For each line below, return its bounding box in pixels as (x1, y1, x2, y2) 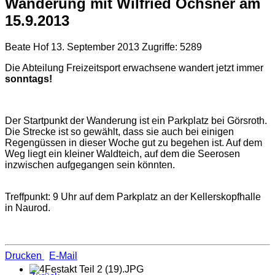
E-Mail (49, 250, 77, 261)
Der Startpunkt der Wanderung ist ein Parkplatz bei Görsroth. (5, 115, 267, 126)
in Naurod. (5, 202, 50, 213)
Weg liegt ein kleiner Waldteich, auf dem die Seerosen (5, 148, 240, 159)
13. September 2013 (51, 41, 142, 52)
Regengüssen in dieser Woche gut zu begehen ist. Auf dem (5, 137, 262, 148)
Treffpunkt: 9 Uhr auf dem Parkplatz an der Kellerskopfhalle (5, 191, 261, 202)
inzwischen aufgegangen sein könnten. (5, 159, 175, 170)
